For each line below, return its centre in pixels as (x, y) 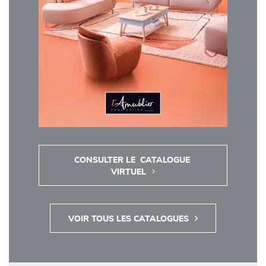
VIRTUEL (129, 172)
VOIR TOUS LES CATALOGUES (129, 219)
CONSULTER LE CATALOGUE (132, 160)
